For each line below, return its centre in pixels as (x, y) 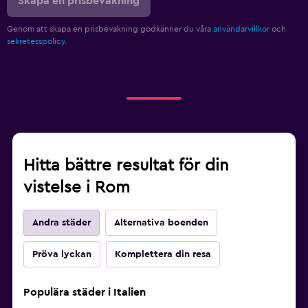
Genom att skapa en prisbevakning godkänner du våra (110, 29)
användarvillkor (241, 29)
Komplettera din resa (163, 254)
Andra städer (62, 222)
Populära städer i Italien (85, 292)
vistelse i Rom (77, 187)
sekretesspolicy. (37, 41)
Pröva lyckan (62, 254)
